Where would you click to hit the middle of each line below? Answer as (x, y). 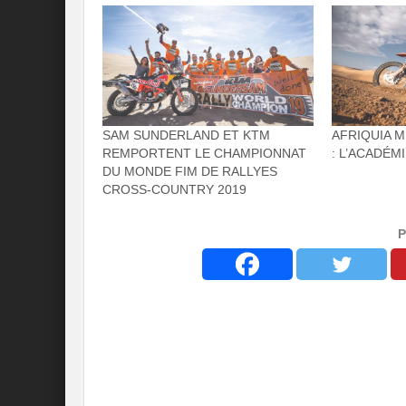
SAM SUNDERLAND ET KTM (186, 135)
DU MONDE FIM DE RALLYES (190, 172)
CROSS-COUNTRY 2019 (174, 190)
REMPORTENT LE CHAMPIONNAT (204, 154)
